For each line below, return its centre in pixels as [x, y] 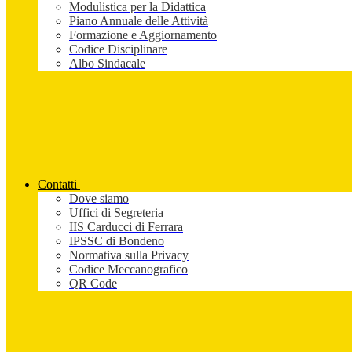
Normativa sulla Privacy [129, 255]
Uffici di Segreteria [116, 213]
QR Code [93, 284]
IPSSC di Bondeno [117, 241]
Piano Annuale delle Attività [139, 21]
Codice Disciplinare [118, 49]
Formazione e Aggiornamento [143, 35]
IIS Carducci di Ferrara [126, 227]
